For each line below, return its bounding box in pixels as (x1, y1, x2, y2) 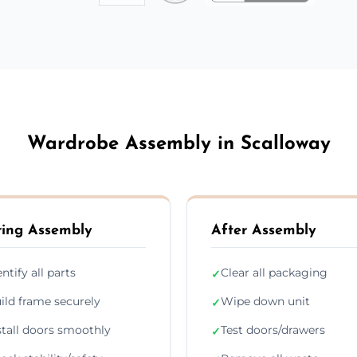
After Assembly (211, 222, 316, 238)
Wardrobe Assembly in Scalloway (26, 134, 331, 154)
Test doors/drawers (221, 322, 325, 337)
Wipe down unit (221, 293, 310, 308)
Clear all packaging (221, 265, 328, 280)
